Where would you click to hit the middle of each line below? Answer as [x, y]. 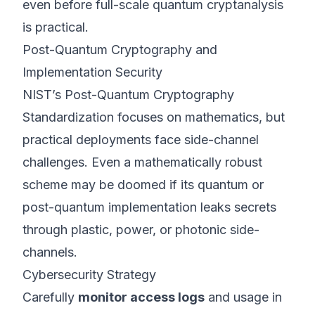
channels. [50, 252]
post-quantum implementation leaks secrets [149, 207]
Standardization [68, 117]
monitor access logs [141, 297]
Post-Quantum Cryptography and [120, 50]
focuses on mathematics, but [199, 117]
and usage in [243, 297]
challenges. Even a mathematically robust [142, 162]
